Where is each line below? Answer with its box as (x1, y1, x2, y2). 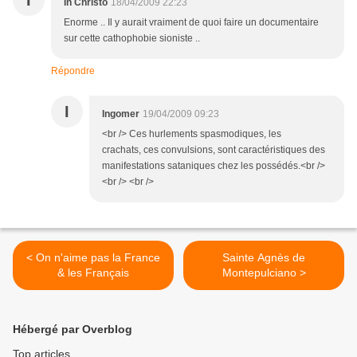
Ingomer (102, 108, 139, 120)
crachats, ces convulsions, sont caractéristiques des (102, 144, 325, 156)
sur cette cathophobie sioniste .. (64, 33, 200, 45)
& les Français (57, 266, 129, 280)
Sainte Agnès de (222, 251, 305, 265)
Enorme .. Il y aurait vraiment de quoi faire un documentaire (64, 17, 319, 29)
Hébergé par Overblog (13, 323, 132, 336)
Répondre (51, 65, 95, 77)
